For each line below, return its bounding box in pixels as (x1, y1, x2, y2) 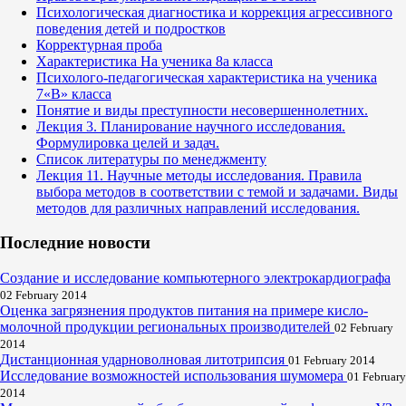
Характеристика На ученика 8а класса (36, 53, 273, 69)
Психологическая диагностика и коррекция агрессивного (36, 4, 392, 20)
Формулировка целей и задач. (36, 134, 219, 150)
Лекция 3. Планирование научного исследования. (36, 118, 345, 134)
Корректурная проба (36, 36, 162, 53)
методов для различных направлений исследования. (36, 199, 360, 216)
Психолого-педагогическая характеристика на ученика (36, 69, 377, 85)
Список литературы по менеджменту (36, 150, 266, 167)
